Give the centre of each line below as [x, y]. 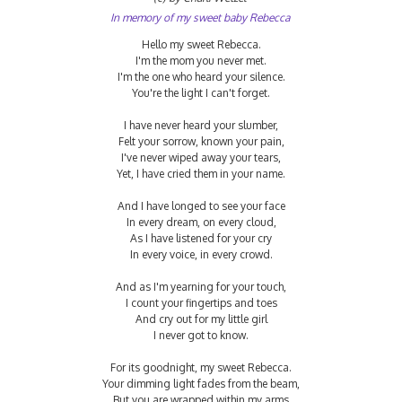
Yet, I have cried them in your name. [201, 173]
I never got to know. [201, 335]
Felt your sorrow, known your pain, [201, 141]
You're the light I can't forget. [201, 92]
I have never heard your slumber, [201, 125]
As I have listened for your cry [201, 238]
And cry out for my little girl [201, 319]
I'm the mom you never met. [201, 60]
